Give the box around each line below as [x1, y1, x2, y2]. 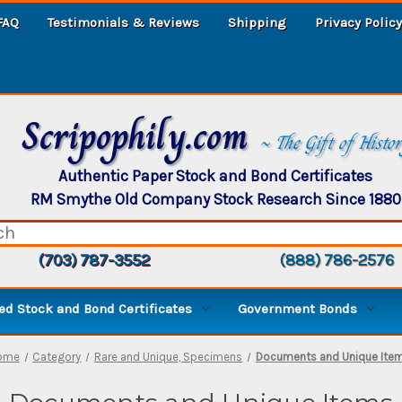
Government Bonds [238, 300, 357, 317]
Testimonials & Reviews [48, 13, 199, 31]
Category [32, 349, 82, 363]
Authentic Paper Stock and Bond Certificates [58, 166, 372, 185]
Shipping [228, 13, 286, 31]
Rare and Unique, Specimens [94, 349, 243, 363]
